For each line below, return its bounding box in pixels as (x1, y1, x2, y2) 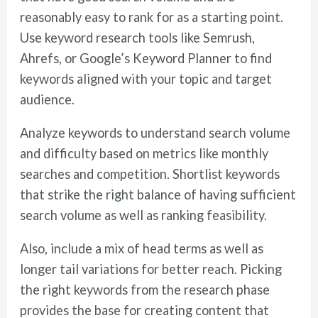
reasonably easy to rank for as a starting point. (20, 9, 284, 25)
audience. (20, 91, 75, 107)
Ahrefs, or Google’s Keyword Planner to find (20, 50, 273, 66)
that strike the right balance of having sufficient (20, 186, 297, 202)
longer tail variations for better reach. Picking (20, 261, 283, 278)
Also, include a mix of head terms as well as (20, 241, 264, 257)
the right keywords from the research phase (20, 282, 270, 298)
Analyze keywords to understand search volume (20, 124, 291, 141)
